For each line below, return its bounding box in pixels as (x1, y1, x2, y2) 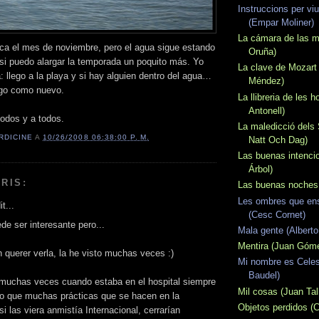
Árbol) (249, 164, 273, 175)
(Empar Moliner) (249, 16, 314, 28)
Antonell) (249, 105, 285, 116)
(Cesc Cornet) (249, 209, 305, 220)
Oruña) (249, 46, 276, 58)
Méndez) (249, 75, 284, 87)
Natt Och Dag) (249, 134, 308, 145)
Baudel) (249, 270, 280, 281)
